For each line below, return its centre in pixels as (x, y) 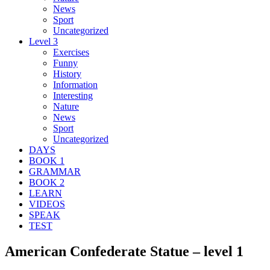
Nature (66, 106)
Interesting (73, 95)
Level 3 (43, 41)
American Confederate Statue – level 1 (124, 251)
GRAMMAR (55, 171)
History (67, 74)
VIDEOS (47, 204)
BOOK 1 (47, 160)
